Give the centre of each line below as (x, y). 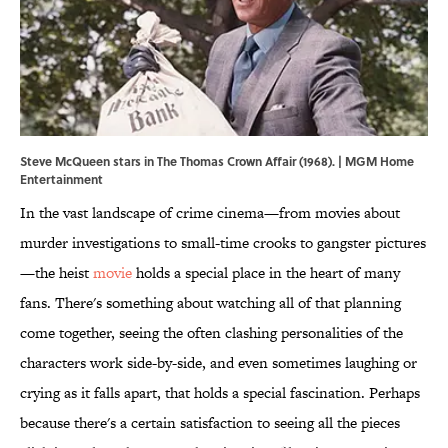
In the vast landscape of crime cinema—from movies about (210, 213)
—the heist (56, 273)
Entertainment (61, 179)
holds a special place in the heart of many (266, 273)
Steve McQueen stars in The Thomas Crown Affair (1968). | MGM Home (217, 161)
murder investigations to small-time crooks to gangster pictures (223, 243)
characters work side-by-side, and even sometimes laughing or (218, 363)
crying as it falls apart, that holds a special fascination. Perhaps (220, 393)
